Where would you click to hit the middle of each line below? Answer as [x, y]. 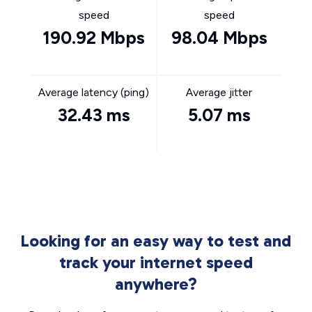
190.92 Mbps [94, 38]
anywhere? [156, 284]
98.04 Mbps [219, 38]
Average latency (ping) [94, 92]
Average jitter [219, 92]
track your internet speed [156, 262]
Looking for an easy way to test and [156, 241]
